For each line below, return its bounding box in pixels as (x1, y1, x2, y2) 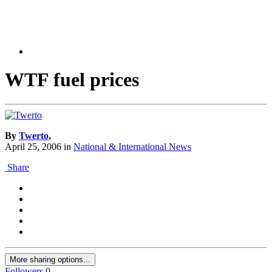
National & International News (73, 141, 191, 152)
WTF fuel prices (5, 68, 139, 90)
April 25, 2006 (5, 141, 61, 152)
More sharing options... (10, 255, 90, 265)
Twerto (19, 131, 49, 141)
